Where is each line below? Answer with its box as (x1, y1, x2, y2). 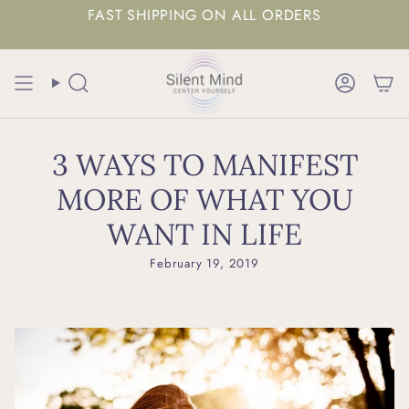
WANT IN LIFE (107, 215, 302, 254)
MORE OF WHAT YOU (56, 181, 353, 219)
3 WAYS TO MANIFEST (51, 146, 358, 184)
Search (51, 79, 100, 101)
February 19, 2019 (150, 255, 259, 273)
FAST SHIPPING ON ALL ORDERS (88, 5, 321, 26)
